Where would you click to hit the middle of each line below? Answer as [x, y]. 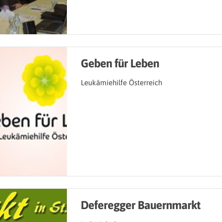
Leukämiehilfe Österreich [121, 83]
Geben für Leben [120, 63]
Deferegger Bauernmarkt [140, 205]
